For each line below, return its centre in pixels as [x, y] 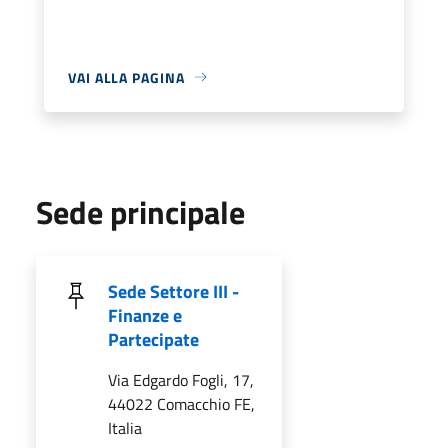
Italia [125, 427]
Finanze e [145, 315]
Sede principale [140, 211]
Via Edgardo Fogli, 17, [181, 379]
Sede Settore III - [173, 291]
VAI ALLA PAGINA [126, 77]
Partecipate [153, 339]
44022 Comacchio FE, [181, 403]
